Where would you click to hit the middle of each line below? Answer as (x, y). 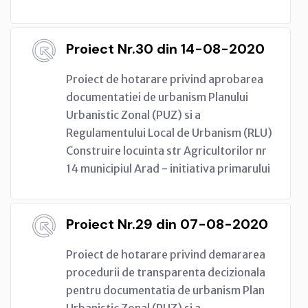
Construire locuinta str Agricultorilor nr (166, 150)
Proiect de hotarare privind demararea (166, 254)
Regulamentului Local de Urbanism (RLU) (169, 132)
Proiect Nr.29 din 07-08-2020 (167, 224)
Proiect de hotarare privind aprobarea (165, 79)
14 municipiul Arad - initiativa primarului (168, 168)
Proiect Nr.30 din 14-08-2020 (165, 48)
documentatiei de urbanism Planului (157, 97)
